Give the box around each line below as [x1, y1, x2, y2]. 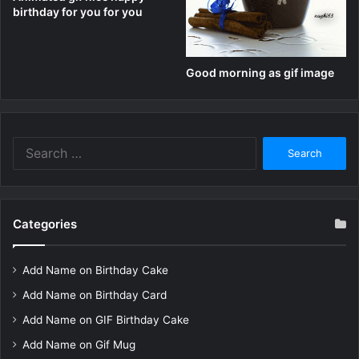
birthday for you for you [13, 5, 143, 19]
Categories [13, 216, 77, 232]
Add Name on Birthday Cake [22, 263, 168, 276]
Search [255, 137, 290, 151]
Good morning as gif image [186, 65, 334, 79]
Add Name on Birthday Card [22, 288, 167, 301]
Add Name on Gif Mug [22, 337, 135, 351]
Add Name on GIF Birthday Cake [22, 313, 189, 326]
